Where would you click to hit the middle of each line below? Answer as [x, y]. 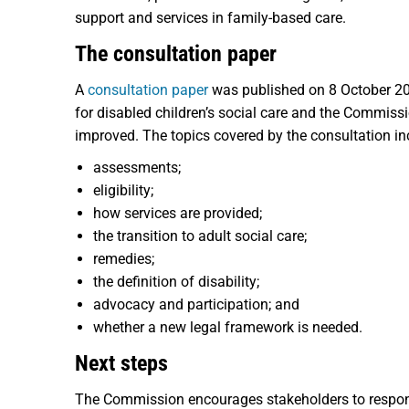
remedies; [124, 259]
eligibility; [123, 190]
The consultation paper [176, 54]
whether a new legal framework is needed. [228, 327]
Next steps [121, 363]
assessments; [137, 168]
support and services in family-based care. [210, 18]
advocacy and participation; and [196, 304]
